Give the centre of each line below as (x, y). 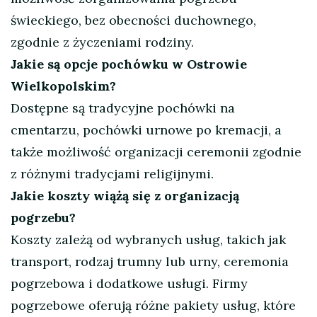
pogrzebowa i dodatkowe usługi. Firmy (129, 284)
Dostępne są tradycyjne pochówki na (123, 108)
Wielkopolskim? (63, 86)
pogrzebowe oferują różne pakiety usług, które (153, 306)
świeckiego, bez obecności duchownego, (133, 21)
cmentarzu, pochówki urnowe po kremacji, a (146, 130)
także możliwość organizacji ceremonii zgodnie (156, 152)
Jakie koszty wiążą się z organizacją (125, 196)
